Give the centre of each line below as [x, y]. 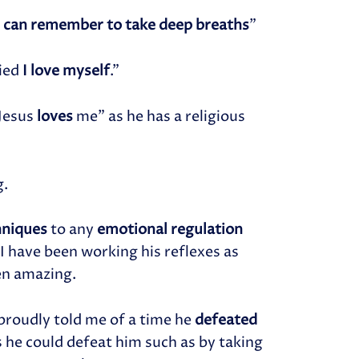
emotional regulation [170, 230]
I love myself [67, 71]
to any [73, 230]
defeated [226, 321]
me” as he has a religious [159, 116]
